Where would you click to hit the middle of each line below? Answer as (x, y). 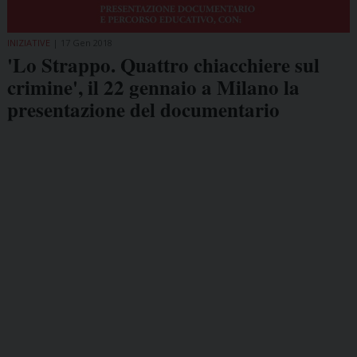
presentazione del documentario (143, 109)
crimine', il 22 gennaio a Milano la (153, 87)
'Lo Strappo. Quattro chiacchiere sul (163, 65)
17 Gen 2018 (86, 42)
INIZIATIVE (28, 42)
